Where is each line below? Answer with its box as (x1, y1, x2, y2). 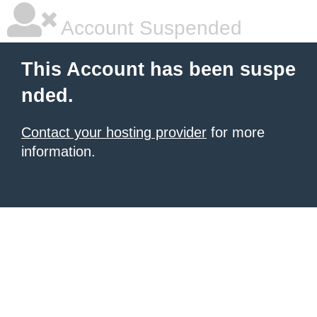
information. (21, 144, 96, 159)
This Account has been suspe (21, 59, 296, 80)
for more (207, 125, 265, 140)
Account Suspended (57, 17, 242, 39)
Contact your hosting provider (21, 125, 207, 140)
